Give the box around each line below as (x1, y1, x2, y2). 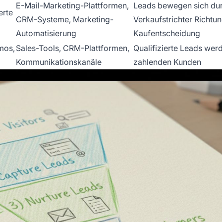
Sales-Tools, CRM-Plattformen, (16, 43, 129, 53)
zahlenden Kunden (133, 56, 201, 67)
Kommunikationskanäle (16, 56, 102, 67)
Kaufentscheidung (133, 28, 200, 38)
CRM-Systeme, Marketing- (16, 14, 113, 24)
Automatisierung (16, 28, 76, 38)
